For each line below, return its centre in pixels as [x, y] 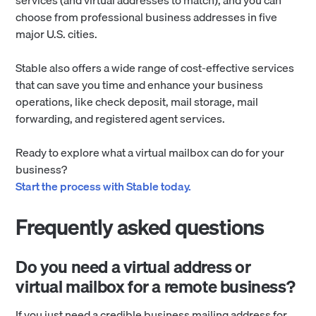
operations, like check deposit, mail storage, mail [137, 101]
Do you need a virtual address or [133, 266]
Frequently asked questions [140, 227]
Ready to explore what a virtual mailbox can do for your [150, 152]
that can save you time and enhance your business [140, 84]
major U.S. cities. [57, 34]
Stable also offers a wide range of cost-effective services [155, 67]
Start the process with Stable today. [104, 186]
